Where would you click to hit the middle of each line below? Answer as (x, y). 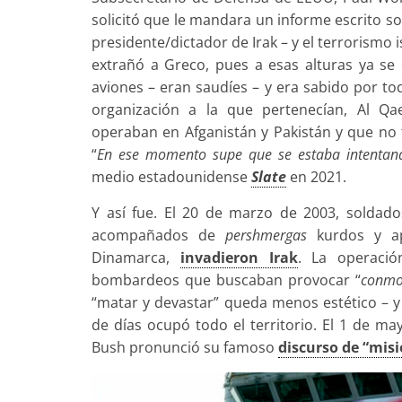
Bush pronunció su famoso (185, 347)
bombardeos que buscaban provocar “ (226, 280)
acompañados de (158, 235)
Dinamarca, (136, 257)
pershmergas (266, 235)
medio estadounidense (171, 176)
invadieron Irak (239, 257)
